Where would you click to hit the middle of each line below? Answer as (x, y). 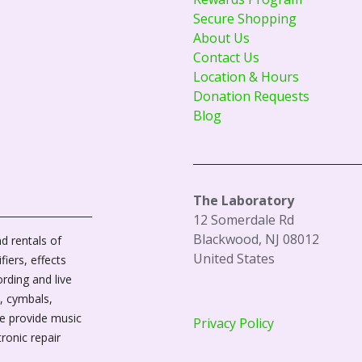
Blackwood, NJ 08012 (256, 240)
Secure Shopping (245, 19)
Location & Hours (246, 77)
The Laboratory (244, 201)
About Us (221, 38)
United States (234, 259)
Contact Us (226, 58)
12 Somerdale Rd (244, 220)
